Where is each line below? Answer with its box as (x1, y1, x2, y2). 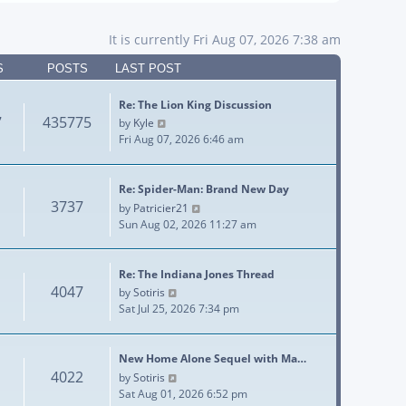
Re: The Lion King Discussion (119, 96, 272, 112)
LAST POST (115, 62, 181, 75)
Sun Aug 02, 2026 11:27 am (119, 216, 256, 232)
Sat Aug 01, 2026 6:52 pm (119, 385, 247, 401)
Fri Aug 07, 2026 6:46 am (119, 130, 244, 147)
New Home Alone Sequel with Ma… (119, 351, 306, 367)
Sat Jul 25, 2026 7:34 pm (119, 301, 239, 317)
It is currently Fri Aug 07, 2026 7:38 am (109, 31, 341, 48)
